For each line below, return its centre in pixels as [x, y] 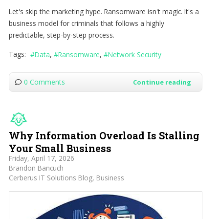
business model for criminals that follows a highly [86, 23]
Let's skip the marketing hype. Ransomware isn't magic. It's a [104, 11]
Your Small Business [60, 148]
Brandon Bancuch [36, 168]
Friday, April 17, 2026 [41, 158]
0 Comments [44, 82]
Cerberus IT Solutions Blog [50, 178]
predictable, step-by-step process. [61, 35]
